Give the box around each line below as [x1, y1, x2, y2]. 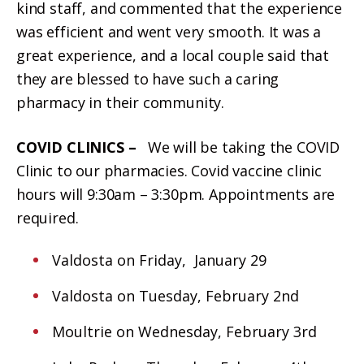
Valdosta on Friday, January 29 [52, 250, 312, 271]
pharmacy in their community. [16, 93, 225, 113]
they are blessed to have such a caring [16, 69, 279, 89]
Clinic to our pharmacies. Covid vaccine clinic [16, 160, 322, 180]
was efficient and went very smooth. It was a [16, 22, 322, 42]
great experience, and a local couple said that [16, 45, 329, 66]
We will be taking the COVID [147, 136, 340, 157]
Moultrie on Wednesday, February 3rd [52, 322, 318, 342]
